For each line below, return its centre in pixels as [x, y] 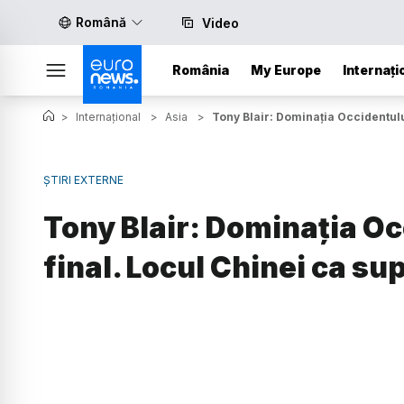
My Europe [286, 70]
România [201, 70]
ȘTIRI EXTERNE [83, 180]
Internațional [108, 117]
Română [101, 22]
